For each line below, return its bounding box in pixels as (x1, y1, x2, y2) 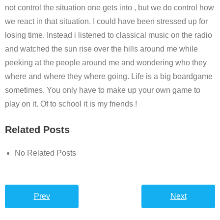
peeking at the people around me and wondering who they (5, 58, 207, 67)
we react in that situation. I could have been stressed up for (5, 17, 208, 26)
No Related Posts (15, 149, 76, 157)
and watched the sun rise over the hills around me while (5, 45, 198, 53)
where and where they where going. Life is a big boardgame (5, 72, 213, 81)
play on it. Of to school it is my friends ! (5, 100, 137, 108)
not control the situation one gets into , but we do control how (5, 3, 214, 12)
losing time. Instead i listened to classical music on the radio (5, 31, 212, 39)
